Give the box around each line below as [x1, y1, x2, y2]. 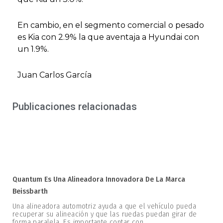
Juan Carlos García [17, 70, 92, 80]
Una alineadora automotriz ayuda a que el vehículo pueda [12, 202, 196, 211]
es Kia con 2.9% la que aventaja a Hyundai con [17, 32, 199, 42]
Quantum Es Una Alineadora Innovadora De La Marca [12, 175, 185, 184]
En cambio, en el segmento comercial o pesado [17, 20, 204, 30]
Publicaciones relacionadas [12, 101, 137, 112]
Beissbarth [12, 187, 48, 196]
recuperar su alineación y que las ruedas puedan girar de [12, 210, 197, 219]
